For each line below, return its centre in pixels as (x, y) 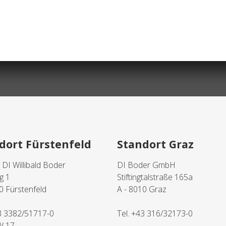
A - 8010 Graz (142, 189)
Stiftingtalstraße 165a (155, 177)
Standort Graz (155, 144)
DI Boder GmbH (146, 165)
